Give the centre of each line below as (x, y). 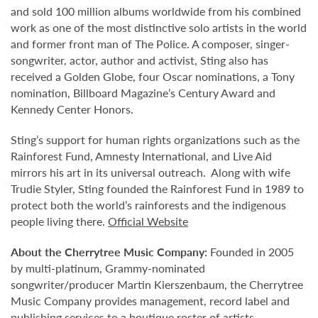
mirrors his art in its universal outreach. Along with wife (150, 172)
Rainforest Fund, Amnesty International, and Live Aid (141, 155)
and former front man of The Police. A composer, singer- (150, 43)
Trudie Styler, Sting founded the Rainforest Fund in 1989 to (157, 188)
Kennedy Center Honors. (72, 109)
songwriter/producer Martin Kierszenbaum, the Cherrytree (157, 284)
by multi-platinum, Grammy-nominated (108, 268)
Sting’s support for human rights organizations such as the (155, 139)
